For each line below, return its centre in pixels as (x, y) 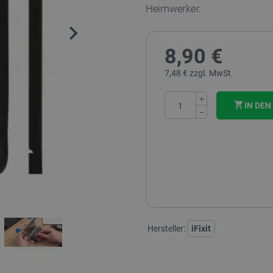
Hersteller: (166, 229)
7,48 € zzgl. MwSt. (199, 73)
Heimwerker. (174, 9)
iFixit (201, 229)
